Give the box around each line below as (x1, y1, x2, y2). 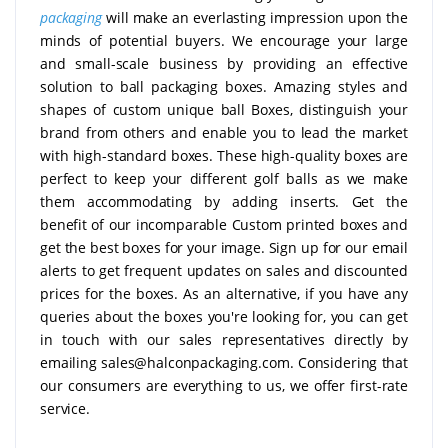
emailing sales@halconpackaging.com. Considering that (40, 352, 408, 372)
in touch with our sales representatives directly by (40, 329, 408, 349)
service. (40, 398, 90, 418)
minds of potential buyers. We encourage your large (40, 30, 408, 50)
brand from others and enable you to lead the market (40, 122, 408, 142)
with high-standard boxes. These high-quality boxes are (40, 145, 408, 165)
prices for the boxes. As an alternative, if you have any (40, 283, 408, 303)
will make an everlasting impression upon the (101, 7, 408, 27)
